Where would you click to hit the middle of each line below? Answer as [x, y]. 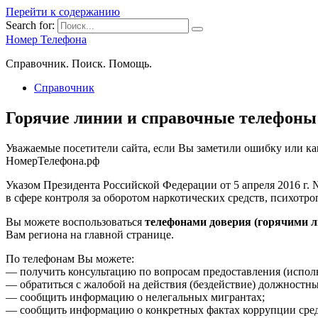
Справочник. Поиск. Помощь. [79, 64]
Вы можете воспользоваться [75, 221]
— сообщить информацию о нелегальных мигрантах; [135, 297]
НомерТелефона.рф [53, 160]
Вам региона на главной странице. [90, 234]
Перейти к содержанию [63, 12]
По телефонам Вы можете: [70, 258]
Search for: [30, 25]
